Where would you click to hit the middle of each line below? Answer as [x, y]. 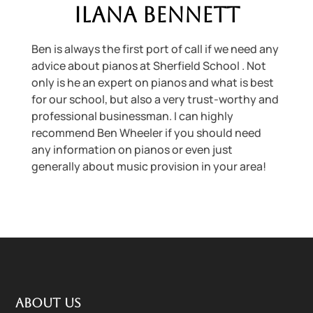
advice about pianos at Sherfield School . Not [148, 65]
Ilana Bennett [156, 15]
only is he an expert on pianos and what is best [152, 82]
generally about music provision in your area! [148, 166]
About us [49, 303]
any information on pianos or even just [132, 149]
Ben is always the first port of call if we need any [155, 49]
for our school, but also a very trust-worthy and [155, 99]
